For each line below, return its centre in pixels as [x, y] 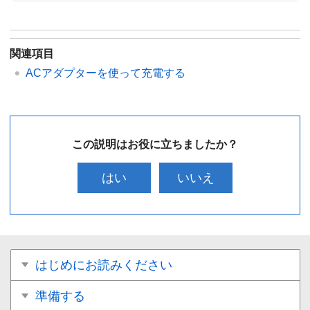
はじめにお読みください [104, 265]
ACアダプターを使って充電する [106, 73]
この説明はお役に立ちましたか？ [155, 144]
